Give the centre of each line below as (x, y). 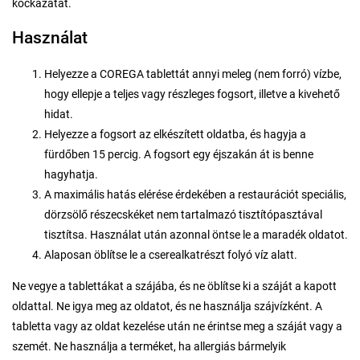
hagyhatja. (71, 174)
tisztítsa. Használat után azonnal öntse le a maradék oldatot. (196, 235)
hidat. (59, 114)
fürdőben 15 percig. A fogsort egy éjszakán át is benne (179, 154)
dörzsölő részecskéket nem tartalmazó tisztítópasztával (183, 215)
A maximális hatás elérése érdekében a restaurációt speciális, (195, 194)
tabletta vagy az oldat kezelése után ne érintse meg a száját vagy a (177, 326)
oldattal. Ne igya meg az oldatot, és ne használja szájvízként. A (167, 306)
